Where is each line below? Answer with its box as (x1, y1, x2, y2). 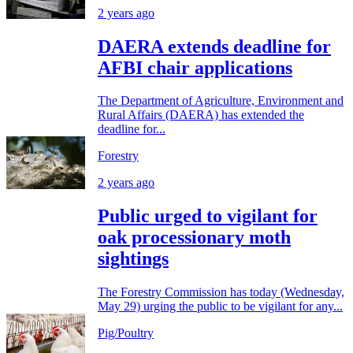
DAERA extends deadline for (98, 35, 331, 57)
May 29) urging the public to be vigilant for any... (98, 299, 343, 314)
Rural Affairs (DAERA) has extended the (98, 108, 304, 122)
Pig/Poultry (98, 326, 154, 340)
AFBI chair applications (98, 57, 292, 78)
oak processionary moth (98, 227, 291, 248)
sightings (98, 248, 169, 269)
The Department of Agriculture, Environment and (98, 94, 344, 108)
